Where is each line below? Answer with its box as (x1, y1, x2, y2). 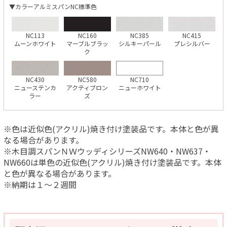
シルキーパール (118, 39, 161, 48)
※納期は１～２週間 (3, 178, 77, 191)
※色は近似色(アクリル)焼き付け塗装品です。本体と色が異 (3, 123, 219, 135)
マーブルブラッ (66, 39, 108, 48)
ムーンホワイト (14, 39, 56, 48)
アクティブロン (66, 83, 108, 92)
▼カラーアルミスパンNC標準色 (9, 2, 97, 11)
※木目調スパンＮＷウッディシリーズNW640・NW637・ (3, 145, 211, 158)
